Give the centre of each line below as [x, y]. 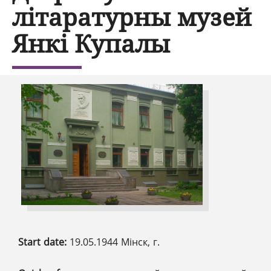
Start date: [44, 242]
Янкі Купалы [91, 44]
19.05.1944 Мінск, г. [115, 242]
